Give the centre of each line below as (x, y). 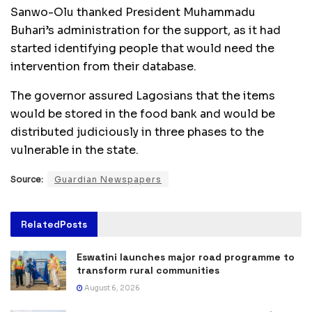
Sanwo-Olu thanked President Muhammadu (133, 12)
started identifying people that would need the (142, 48)
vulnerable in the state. (75, 150)
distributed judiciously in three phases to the (137, 132)
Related (40, 224)
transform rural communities (148, 270)
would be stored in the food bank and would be (143, 114)
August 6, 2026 (111, 288)
